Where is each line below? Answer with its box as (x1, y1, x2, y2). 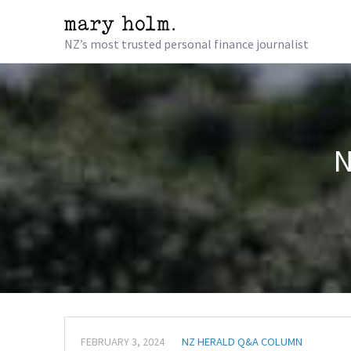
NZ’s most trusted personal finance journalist (64, 36, 309, 52)
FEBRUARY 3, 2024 (81, 334, 165, 349)
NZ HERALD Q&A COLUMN (182, 334, 302, 349)
